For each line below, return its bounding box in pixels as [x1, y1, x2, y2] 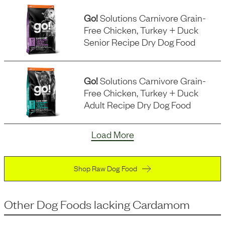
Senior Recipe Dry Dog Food [84, 36, 196, 48]
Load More [91, 128, 134, 140]
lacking [94, 196, 130, 211]
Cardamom [133, 196, 190, 211]
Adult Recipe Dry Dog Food [84, 98, 191, 110]
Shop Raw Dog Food [74, 162, 137, 173]
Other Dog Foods [4, 196, 91, 211]
